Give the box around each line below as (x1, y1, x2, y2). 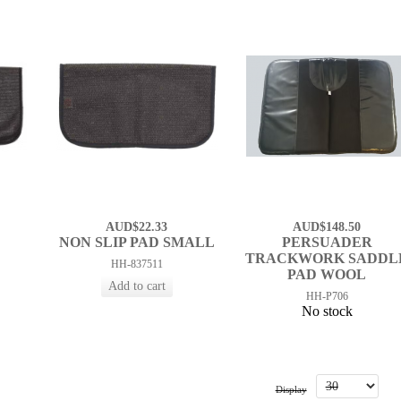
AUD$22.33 (106, 220, 168, 235)
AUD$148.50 (293, 220, 362, 235)
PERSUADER (281, 235, 372, 251)
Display (275, 384, 307, 396)
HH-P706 (305, 290, 348, 303)
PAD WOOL (287, 267, 367, 283)
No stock (301, 303, 353, 320)
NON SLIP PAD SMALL (58, 235, 215, 251)
